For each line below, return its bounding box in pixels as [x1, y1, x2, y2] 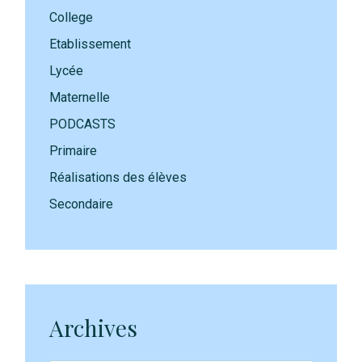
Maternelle [49, 90, 111, 105]
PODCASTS [49, 116, 116, 132]
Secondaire [49, 196, 114, 212]
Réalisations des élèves [49, 170, 187, 185]
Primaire [49, 143, 98, 158]
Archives [49, 313, 138, 343]
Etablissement [49, 36, 132, 52]
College [49, 10, 94, 25]
